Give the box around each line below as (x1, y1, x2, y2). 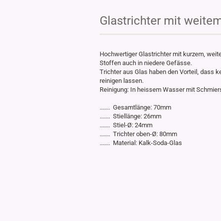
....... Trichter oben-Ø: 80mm (100, 130, 177, 138)
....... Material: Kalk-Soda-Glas (100, 139, 182, 147)
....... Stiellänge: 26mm (100, 112, 161, 120)
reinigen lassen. (100, 77, 144, 84)
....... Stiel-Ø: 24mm (100, 121, 152, 129)
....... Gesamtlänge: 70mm (100, 104, 171, 111)
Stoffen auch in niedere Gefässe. (100, 59, 192, 67)
